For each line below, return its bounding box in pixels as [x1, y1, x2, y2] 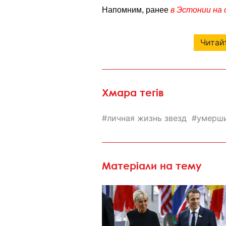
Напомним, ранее [102, 5, 171, 14]
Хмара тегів [102, 86, 164, 98]
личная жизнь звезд [107, 112, 187, 123]
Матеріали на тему [102, 159, 202, 172]
